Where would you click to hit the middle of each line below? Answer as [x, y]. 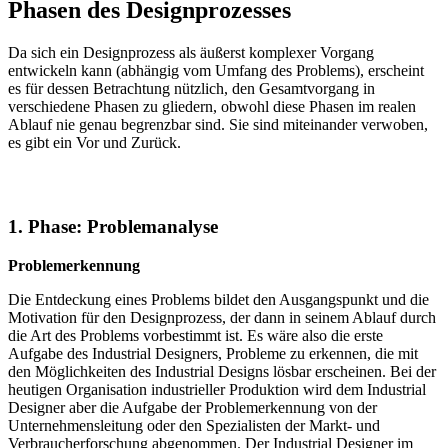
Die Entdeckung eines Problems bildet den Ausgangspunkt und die [218, 300]
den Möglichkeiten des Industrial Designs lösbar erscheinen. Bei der [222, 372]
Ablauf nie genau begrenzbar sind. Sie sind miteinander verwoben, [218, 124]
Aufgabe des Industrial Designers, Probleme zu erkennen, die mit [213, 354]
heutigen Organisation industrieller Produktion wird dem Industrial [217, 390]
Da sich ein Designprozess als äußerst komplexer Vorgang [191, 52]
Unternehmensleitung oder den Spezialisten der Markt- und [194, 426]
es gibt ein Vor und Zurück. [94, 142]
